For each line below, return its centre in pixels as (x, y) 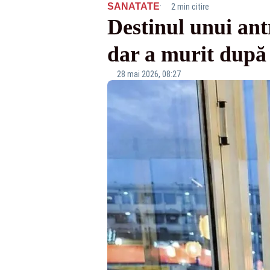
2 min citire (190, 7)
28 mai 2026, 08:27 (149, 74)
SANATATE (133, 6)
